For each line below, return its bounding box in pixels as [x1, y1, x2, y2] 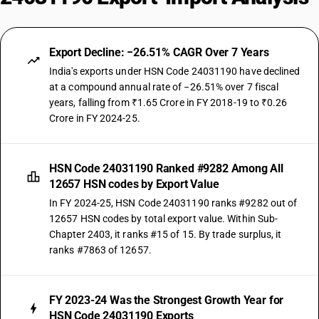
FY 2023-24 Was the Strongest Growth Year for [49, 293, 284, 307]
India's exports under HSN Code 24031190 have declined [49, 66, 300, 77]
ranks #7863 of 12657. [49, 244, 152, 256]
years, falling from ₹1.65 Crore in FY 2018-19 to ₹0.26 [49, 97, 288, 108]
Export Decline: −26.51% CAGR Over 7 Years [49, 46, 269, 59]
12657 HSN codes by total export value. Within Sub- [49, 213, 278, 224]
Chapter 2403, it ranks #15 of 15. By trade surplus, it [49, 229, 282, 240]
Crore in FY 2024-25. [49, 113, 140, 124]
